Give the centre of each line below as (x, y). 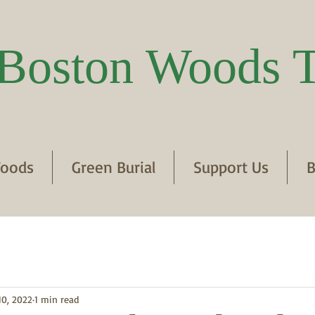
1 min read (57, 299)
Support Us (231, 167)
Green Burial (113, 167)
